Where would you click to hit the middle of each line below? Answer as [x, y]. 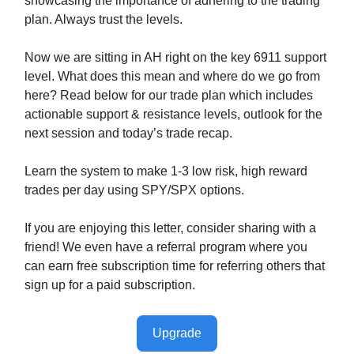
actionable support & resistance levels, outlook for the [173, 114]
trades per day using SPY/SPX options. [134, 190]
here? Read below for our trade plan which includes [169, 95]
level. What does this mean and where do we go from [172, 76]
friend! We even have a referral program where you [166, 247]
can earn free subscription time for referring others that [175, 265]
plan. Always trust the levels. [104, 19]
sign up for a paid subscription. [110, 284]
